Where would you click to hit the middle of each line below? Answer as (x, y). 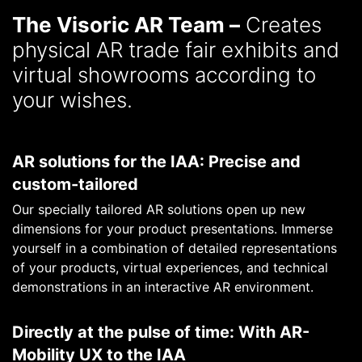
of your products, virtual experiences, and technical (170, 267)
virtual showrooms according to (164, 74)
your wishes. (72, 99)
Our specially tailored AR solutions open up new (159, 209)
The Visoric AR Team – (126, 24)
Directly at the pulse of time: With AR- (161, 332)
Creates (281, 24)
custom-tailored (75, 184)
